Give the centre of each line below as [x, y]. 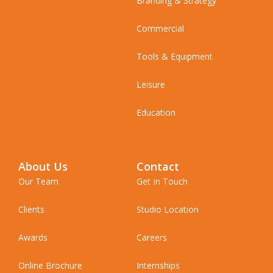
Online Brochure [50, 266]
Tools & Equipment [175, 57]
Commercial [160, 29]
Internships [158, 266]
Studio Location [168, 210]
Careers [152, 238]
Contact [158, 167]
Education [156, 113]
